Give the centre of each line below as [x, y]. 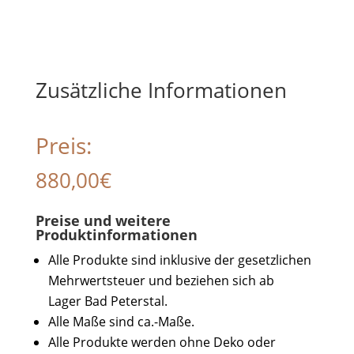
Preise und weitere [103, 220]
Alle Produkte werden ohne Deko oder [162, 342]
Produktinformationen [116, 235]
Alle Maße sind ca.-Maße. [121, 322]
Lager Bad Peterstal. [107, 301]
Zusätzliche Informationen [161, 90]
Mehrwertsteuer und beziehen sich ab [161, 281]
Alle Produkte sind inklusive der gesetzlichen [179, 260]
